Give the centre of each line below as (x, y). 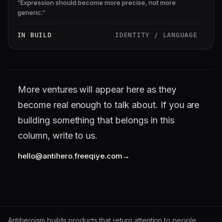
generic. (29, 12)
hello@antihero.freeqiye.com (70, 156)
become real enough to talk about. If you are (109, 105)
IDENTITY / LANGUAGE (156, 35)
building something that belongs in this (96, 120)
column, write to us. (58, 135)
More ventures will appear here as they (97, 89)
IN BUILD (34, 35)
